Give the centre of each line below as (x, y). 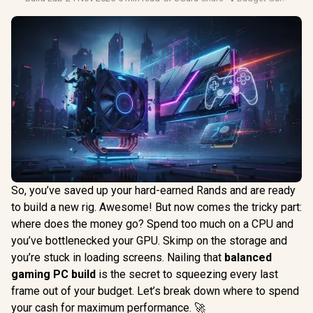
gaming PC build (53, 274)
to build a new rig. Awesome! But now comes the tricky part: (156, 207)
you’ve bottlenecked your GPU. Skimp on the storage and (149, 240)
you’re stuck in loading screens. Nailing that (118, 257)
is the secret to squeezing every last (187, 274)
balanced (248, 257)
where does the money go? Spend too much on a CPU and (152, 224)
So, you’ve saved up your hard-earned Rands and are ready (153, 190)
